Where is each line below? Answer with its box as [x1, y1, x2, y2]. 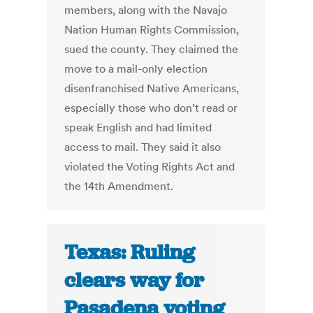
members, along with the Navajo [64, 3, 228, 17]
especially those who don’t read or [64, 101, 238, 115]
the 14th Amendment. [64, 179, 174, 194]
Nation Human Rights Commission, [64, 22, 240, 37]
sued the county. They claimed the [64, 42, 239, 57]
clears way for [64, 267, 205, 294]
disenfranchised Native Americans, [64, 81, 240, 96]
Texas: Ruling [64, 239, 196, 266]
